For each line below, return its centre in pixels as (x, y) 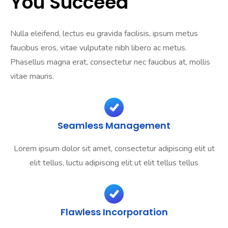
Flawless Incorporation (114, 212)
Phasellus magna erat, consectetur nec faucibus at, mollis (110, 62)
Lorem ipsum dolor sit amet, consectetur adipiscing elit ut (114, 149)
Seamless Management (114, 126)
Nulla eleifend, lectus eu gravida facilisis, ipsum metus (104, 34)
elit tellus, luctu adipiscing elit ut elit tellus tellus (114, 163)
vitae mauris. (32, 77)
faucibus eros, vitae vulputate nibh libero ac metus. (98, 48)
